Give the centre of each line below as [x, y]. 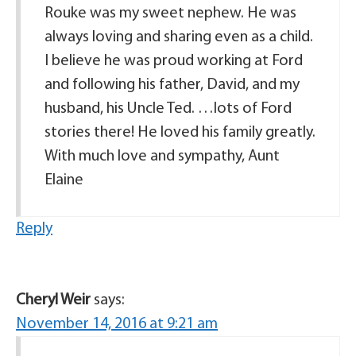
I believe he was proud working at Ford [174, 61]
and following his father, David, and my [172, 85]
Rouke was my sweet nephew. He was [170, 14]
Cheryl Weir [53, 300]
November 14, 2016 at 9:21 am [117, 324]
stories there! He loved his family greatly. [180, 133]
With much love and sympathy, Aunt [162, 157]
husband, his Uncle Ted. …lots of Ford [168, 109]
